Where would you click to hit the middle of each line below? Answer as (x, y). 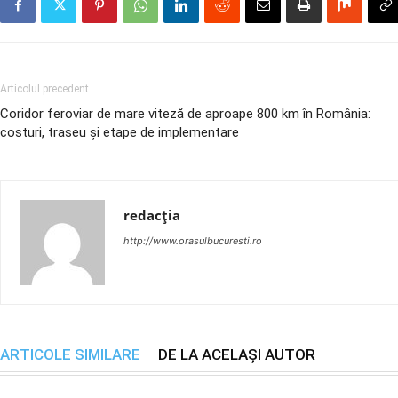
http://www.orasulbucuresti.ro (193, 241)
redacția (152, 215)
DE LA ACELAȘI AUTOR (237, 354)
